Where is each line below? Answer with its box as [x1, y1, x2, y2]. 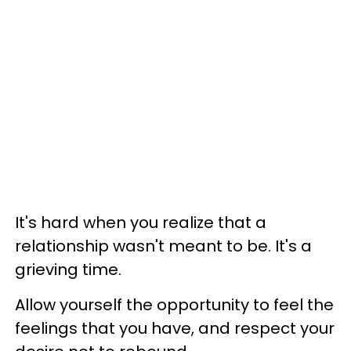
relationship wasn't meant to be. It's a [15, 234, 312, 257]
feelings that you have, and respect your [15, 317, 335, 339]
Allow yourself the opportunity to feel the [15, 293, 334, 316]
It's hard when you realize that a [15, 211, 266, 233]
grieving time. [15, 258, 125, 280]
